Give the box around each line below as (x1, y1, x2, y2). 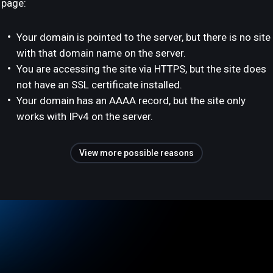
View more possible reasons (79, 148, 194, 158)
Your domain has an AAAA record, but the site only (16, 94, 246, 107)
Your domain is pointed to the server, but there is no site (16, 31, 271, 43)
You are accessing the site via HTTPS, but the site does (16, 63, 266, 75)
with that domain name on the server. (16, 47, 186, 59)
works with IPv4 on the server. (16, 110, 153, 122)
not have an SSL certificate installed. (16, 79, 182, 91)
